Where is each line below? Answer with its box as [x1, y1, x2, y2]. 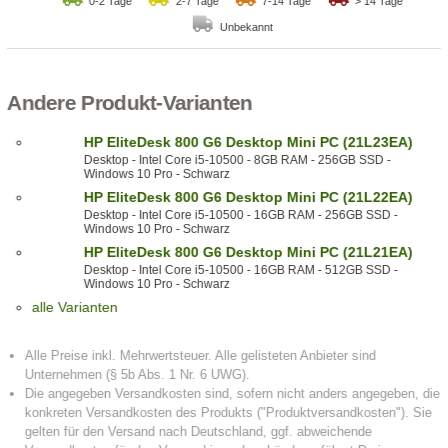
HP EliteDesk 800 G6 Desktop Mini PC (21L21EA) [83, 244, 413, 261]
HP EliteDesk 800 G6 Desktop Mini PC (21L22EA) [83, 189, 413, 206]
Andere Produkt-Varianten [7, 91, 253, 115]
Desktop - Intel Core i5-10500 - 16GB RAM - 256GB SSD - [83, 208, 398, 223]
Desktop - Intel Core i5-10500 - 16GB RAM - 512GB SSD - [83, 263, 398, 278]
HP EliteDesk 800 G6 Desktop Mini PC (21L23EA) [83, 134, 413, 151]
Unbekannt [219, 21, 273, 34]
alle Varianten [31, 299, 118, 316]
